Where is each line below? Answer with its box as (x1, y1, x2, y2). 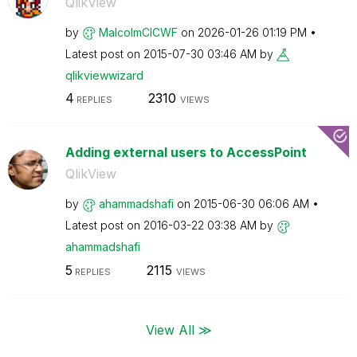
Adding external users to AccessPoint (65, 144, 307, 160)
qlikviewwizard (65, 68, 143, 82)
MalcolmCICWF (98, 25, 178, 39)
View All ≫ (145, 321, 212, 337)
